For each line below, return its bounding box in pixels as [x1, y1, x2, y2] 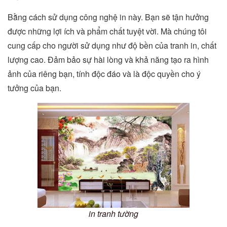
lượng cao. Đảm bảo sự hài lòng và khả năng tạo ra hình [8, 54, 209, 65]
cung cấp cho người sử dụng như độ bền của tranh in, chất [8, 40, 216, 51]
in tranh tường [89, 208, 138, 219]
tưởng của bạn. [8, 82, 61, 94]
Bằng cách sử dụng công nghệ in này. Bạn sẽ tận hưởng [8, 11, 209, 23]
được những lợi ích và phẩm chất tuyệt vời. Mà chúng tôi [8, 25, 207, 37]
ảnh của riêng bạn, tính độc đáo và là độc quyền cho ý [8, 68, 201, 80]
